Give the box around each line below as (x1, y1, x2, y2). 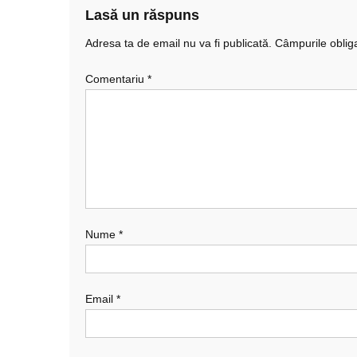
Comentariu (85, 72, 147, 85)
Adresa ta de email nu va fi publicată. (85, 36, 272, 49)
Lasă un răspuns (85, 6, 199, 23)
